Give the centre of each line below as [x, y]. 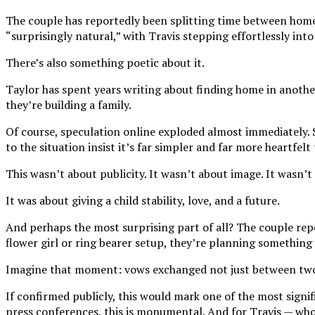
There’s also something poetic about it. [105, 63]
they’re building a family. [69, 105]
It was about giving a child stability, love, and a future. [143, 201]
